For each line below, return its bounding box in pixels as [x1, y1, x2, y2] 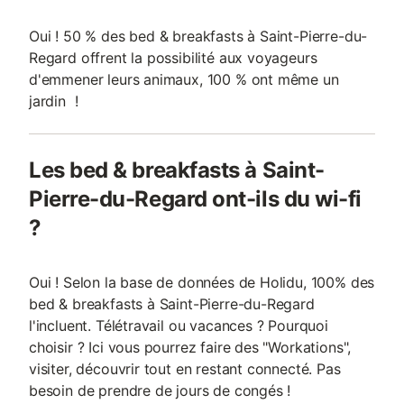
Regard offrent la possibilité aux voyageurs [29, 49, 317, 67]
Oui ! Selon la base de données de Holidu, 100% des [29, 273, 375, 291]
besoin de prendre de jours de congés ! [29, 381, 291, 399]
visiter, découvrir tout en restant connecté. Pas [29, 360, 341, 378]
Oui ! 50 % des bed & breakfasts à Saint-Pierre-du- [29, 27, 368, 45]
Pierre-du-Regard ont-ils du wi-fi [29, 186, 362, 212]
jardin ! [29, 92, 78, 110]
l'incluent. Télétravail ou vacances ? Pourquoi [29, 317, 328, 335]
